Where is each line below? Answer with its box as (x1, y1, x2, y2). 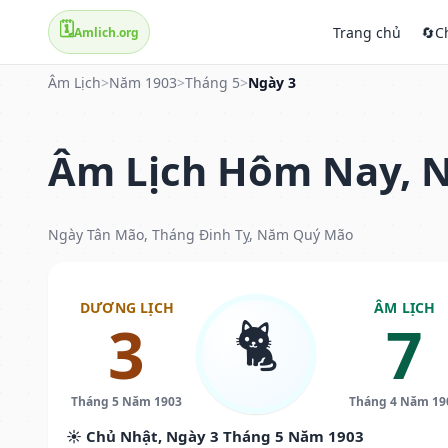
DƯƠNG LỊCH (79, 297, 174, 317)
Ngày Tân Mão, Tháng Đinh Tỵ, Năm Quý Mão (48, 224, 353, 244)
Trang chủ (333, 22, 401, 42)
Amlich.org (74, 23, 139, 41)
